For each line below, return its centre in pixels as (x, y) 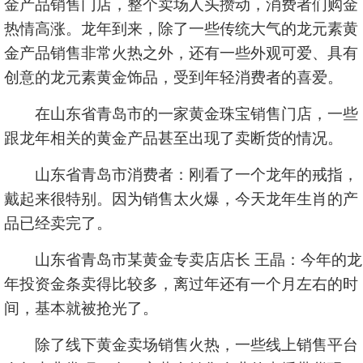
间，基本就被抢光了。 (81, 308)
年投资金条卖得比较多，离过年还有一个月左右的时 (181, 284)
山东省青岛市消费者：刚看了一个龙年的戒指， (181, 175)
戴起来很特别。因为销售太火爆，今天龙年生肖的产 (181, 199)
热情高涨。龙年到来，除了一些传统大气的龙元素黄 (181, 29)
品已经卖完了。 (58, 223)
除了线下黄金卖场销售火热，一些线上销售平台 (181, 345)
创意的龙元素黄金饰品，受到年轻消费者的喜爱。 (173, 77)
